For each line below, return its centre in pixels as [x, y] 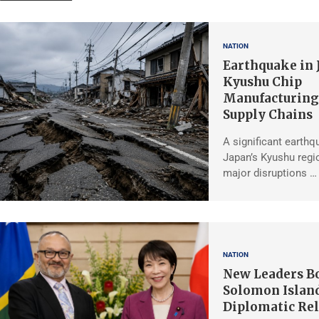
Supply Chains [267, 115]
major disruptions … [270, 173]
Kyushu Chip [262, 82]
